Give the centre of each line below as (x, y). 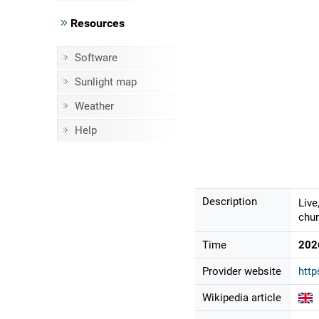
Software (96, 58)
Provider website (241, 272)
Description (229, 202)
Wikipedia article (241, 298)
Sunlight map (105, 82)
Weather (94, 106)
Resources (96, 23)
